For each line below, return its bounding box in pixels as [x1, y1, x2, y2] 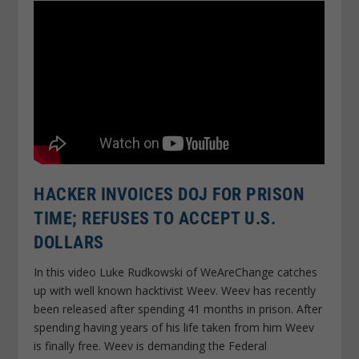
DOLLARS [34, 232, 104, 252]
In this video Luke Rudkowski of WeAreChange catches [34, 264, 318, 280]
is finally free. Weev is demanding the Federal [34, 337, 268, 353]
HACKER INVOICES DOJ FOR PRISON [34, 184, 305, 204]
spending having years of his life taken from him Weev [34, 319, 315, 335]
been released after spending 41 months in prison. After [34, 301, 323, 317]
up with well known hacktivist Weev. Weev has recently [34, 282, 317, 298]
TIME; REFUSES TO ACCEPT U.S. [34, 208, 276, 228]
